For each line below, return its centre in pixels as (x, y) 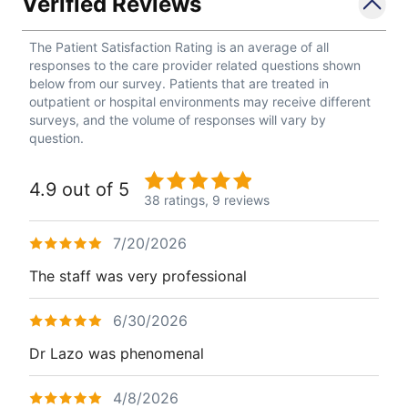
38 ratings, (176, 200)
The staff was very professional (138, 276)
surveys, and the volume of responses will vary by (178, 120)
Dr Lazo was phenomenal (117, 353)
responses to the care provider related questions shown (195, 65)
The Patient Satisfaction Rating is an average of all (179, 47)
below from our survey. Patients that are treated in (179, 83)
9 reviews (241, 200)
